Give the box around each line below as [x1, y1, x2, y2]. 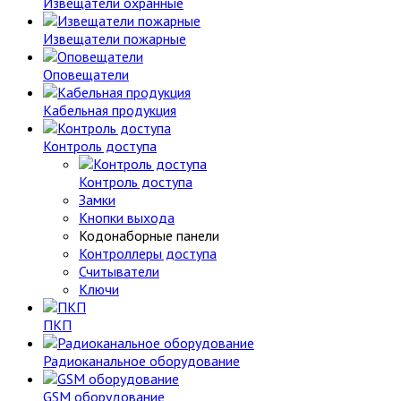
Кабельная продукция [43, 101, 176, 119]
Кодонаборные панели [79, 226, 219, 244]
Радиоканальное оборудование [43, 352, 240, 370]
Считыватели [79, 262, 159, 280]
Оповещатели [43, 65, 129, 83]
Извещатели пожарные [43, 30, 186, 47]
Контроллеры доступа [79, 244, 217, 262]
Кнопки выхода [79, 209, 175, 226]
